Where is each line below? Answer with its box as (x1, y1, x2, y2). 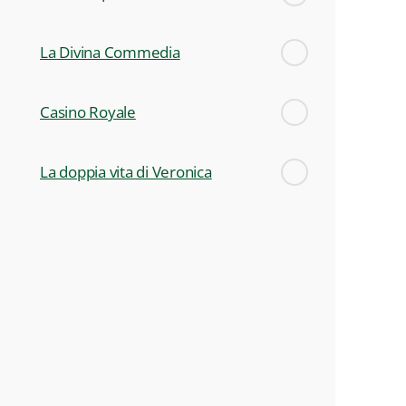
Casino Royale (40, 101, 136, 122)
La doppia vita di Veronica (40, 160, 212, 182)
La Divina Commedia (40, 41, 180, 63)
